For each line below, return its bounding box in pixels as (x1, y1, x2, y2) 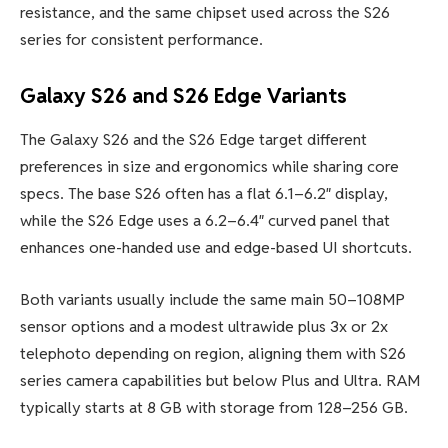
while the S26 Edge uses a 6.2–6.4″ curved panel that (20, 210, 390, 232)
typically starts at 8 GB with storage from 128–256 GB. (20, 396, 408, 418)
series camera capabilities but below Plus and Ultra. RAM (20, 369, 420, 391)
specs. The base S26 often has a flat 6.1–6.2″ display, (20, 183, 388, 205)
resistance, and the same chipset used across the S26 (20, 2, 390, 24)
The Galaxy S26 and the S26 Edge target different (20, 129, 367, 151)
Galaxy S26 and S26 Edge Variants (20, 81, 347, 109)
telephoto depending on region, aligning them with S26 (20, 342, 406, 364)
